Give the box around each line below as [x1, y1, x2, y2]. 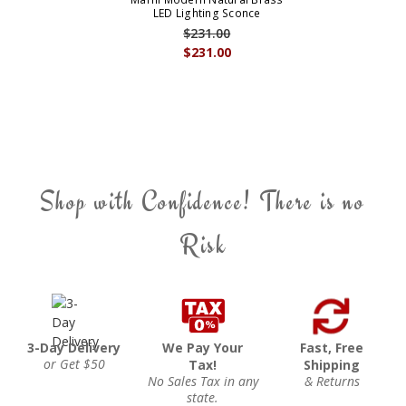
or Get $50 [43, 355, 105, 373]
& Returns [304, 372, 360, 391]
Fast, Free [300, 339, 364, 357]
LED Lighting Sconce [152, 5, 261, 22]
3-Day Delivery [27, 339, 121, 357]
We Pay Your [162, 339, 244, 357]
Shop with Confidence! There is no [40, 183, 366, 220]
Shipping [304, 356, 361, 374]
